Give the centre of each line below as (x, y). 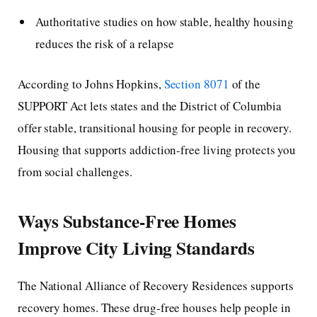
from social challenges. (75, 172)
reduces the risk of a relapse (105, 43)
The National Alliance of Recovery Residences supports (156, 286)
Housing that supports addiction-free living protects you (157, 150)
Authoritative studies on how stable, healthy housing (165, 21)
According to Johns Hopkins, (90, 84)
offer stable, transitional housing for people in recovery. (155, 128)
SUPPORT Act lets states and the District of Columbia (150, 106)
